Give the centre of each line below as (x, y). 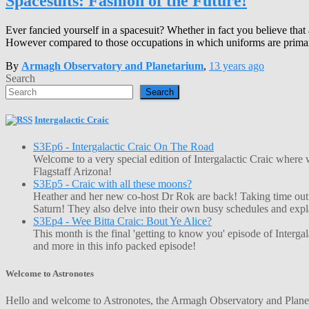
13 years (227, 66)
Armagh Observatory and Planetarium (112, 66)
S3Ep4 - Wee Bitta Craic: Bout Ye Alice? (122, 221)
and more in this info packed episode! (114, 246)
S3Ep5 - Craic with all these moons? (112, 184)
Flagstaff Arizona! (72, 172)
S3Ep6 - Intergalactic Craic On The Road (123, 147)
